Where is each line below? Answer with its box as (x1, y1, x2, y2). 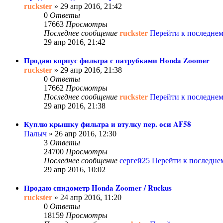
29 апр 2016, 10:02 (44, 165, 106, 174)
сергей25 (119, 156, 150, 165)
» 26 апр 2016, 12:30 (47, 129, 116, 138)
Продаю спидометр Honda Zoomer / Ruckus (24, 182, 172, 194)
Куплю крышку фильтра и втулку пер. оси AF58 (24, 118, 191, 130)
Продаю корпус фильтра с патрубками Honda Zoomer (24, 55, 210, 66)
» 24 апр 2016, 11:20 (52, 193, 121, 202)
